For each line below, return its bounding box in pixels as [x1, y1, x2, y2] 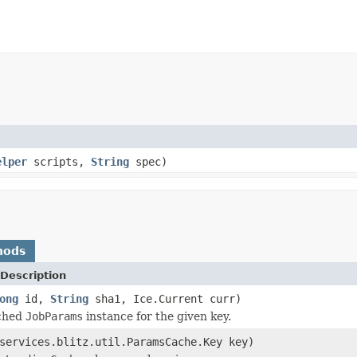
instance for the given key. [83, 309, 231, 323]
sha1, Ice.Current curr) [88, 292, 241, 305]
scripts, [27, 155, 91, 168]
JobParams [25, 309, 83, 323]
